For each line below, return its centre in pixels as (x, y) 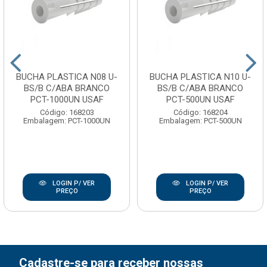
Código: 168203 (67, 113)
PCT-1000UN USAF (67, 100)
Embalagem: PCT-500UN (200, 121)
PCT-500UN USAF (200, 100)
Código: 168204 (200, 113)
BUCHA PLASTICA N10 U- (200, 77)
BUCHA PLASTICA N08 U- (67, 77)
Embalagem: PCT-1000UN (67, 121)
